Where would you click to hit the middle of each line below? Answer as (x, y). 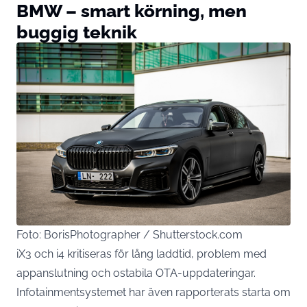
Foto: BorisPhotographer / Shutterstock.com (130, 234)
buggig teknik (77, 32)
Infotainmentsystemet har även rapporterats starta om (153, 292)
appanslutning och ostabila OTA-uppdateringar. (136, 273)
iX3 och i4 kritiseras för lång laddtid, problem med (142, 254)
